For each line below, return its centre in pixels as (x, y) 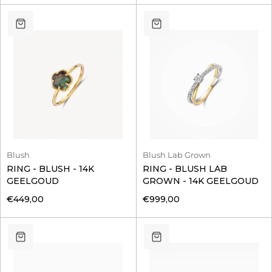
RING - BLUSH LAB (185, 169)
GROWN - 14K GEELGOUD (200, 181)
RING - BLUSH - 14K (50, 169)
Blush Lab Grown (176, 155)
